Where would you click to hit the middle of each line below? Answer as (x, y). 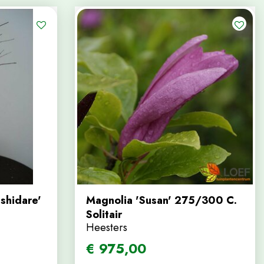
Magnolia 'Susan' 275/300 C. (161, 200)
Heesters (107, 227)
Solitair (104, 214)
